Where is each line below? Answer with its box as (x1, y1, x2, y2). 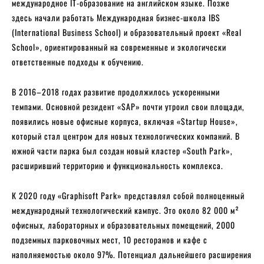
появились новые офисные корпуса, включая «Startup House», (12, 114, 238, 127)
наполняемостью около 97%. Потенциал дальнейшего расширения (12, 247, 252, 260)
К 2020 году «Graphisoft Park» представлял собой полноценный (12, 189, 245, 202)
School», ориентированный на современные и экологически (12, 40, 226, 53)
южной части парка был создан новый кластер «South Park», (12, 144, 233, 157)
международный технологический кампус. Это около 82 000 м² (12, 203, 239, 216)
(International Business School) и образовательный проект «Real (12, 25, 242, 38)
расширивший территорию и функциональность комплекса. (12, 159, 223, 171)
